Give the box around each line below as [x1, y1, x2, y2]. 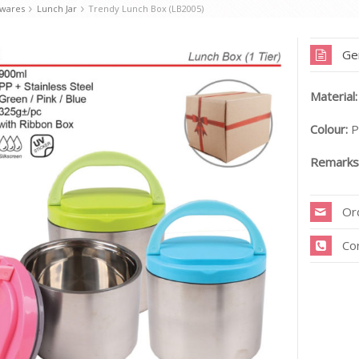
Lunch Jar [36, 2, 77, 14]
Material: [309, 88, 357, 104]
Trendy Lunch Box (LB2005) [87, 2, 204, 14]
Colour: [309, 121, 348, 137]
